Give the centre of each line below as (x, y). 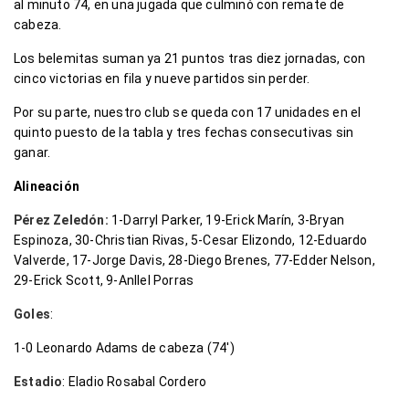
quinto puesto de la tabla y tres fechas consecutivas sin (184, 133)
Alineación (47, 187)
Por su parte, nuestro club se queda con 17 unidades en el (188, 113)
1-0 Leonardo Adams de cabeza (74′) (124, 348)
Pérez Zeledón (59, 220)
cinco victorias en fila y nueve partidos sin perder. (162, 79)
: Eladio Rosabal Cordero (135, 382)
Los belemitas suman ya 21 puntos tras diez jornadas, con (190, 59)
